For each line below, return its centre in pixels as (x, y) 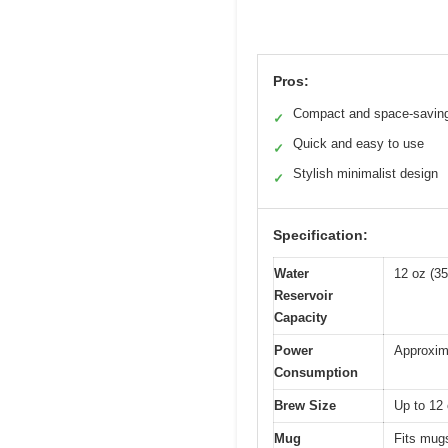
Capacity (300, 318)
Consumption (316, 373)
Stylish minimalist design (365, 174)
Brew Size (305, 406)
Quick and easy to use (358, 144)
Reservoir (303, 296)
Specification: (320, 235)
